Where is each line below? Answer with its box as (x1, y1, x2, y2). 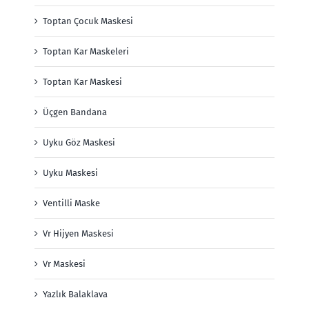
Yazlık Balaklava (43, 289, 108, 300)
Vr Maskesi (43, 259, 86, 270)
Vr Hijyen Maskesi (43, 228, 114, 239)
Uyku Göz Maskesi (43, 137, 115, 148)
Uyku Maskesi (43, 168, 98, 179)
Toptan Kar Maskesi (43, 77, 122, 88)
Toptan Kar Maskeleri (43, 46, 129, 57)
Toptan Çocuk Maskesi (43, 16, 133, 27)
